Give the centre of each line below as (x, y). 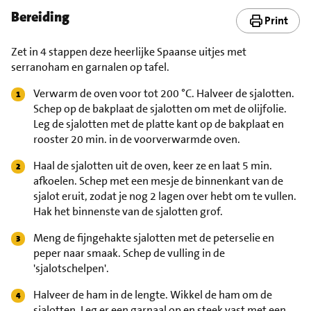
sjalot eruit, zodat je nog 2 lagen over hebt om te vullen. (165, 196)
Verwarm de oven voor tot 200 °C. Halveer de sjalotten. (164, 93)
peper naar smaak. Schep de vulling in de (129, 253)
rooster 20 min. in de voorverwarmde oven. (137, 139)
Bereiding (40, 16)
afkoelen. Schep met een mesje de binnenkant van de (158, 180)
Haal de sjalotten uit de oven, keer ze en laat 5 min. (153, 165)
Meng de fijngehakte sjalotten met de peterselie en (154, 237)
